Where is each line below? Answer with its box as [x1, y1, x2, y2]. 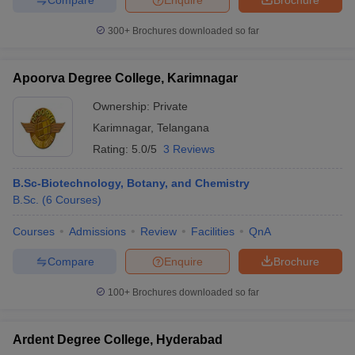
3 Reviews [163, 143, 215, 155]
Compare [47, 254, 94, 268]
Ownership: [93, 100, 153, 113]
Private [153, 100, 188, 113]
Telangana [157, 121, 209, 134]
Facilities [191, 225, 235, 238]
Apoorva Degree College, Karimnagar [13, 71, 238, 85]
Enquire [164, 254, 203, 268]
